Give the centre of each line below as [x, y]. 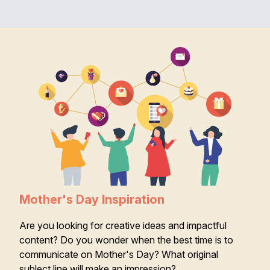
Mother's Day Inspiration [92, 200]
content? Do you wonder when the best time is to [126, 240]
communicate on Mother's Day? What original [119, 255]
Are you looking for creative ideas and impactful [123, 226]
